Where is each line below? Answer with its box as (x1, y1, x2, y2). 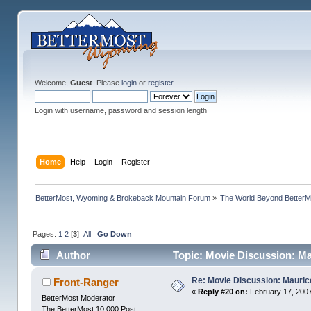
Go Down (96, 229, 132, 238)
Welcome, (34, 78, 70, 87)
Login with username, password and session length (34, 106, 207, 115)
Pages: (32, 229, 58, 238)
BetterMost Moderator (42, 294, 116, 303)
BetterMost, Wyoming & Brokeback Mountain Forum (35, 193, 210, 202)
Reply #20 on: (198, 287, 249, 296)
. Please (92, 78, 121, 87)
